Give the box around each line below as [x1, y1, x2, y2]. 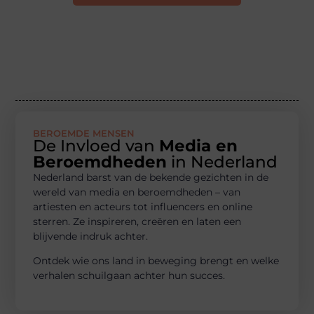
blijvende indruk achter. [33, 229, 149, 243]
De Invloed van [33, 135, 160, 156]
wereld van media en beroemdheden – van [33, 185, 241, 198]
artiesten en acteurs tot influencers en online [33, 200, 253, 213]
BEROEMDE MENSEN [33, 127, 135, 139]
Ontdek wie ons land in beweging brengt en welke [33, 254, 280, 268]
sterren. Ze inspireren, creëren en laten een [33, 214, 242, 228]
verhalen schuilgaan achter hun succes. [33, 269, 226, 282]
